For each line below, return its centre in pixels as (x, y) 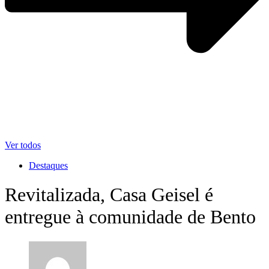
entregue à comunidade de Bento (130, 217)
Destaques (48, 165)
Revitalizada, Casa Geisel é (109, 195)
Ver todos (23, 145)
